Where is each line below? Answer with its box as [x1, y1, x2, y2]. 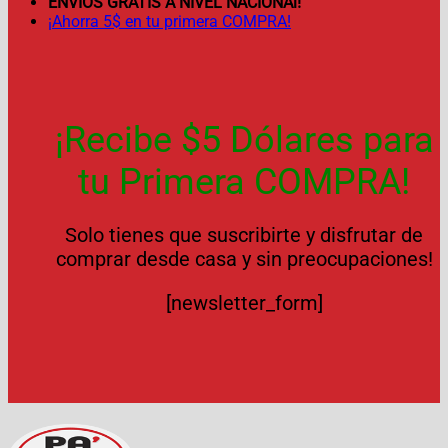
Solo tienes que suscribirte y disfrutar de [65, 223, 423, 247]
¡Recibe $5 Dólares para [54, 119, 434, 161]
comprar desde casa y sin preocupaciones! [55, 247, 433, 271]
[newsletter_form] [165, 291, 323, 315]
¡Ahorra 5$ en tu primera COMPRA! [48, 12, 291, 31]
